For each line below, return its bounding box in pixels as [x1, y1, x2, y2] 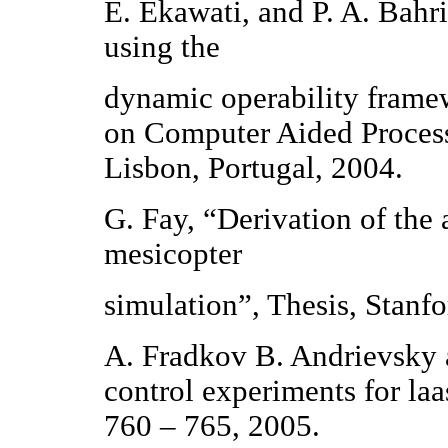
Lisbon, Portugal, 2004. [104, 151, 404, 186]
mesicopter [104, 237, 243, 272]
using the [104, 30, 221, 65]
